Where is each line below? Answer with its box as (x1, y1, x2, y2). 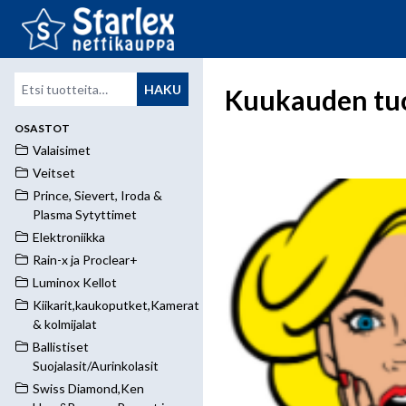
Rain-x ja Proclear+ (33, 252, 138, 267)
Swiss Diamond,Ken (33, 381, 144, 396)
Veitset (33, 165, 75, 180)
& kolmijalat (33, 316, 97, 332)
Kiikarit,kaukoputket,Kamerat (33, 297, 199, 313)
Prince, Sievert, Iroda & (33, 188, 162, 203)
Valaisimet (33, 142, 91, 158)
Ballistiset (33, 339, 89, 354)
